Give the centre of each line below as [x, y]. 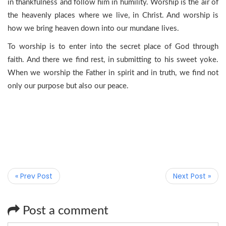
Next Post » [192, 176]
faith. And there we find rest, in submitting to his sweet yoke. [113, 60]
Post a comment [64, 211]
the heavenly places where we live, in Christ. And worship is [113, 15]
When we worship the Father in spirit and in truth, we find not [113, 73]
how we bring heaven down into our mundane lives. [93, 29]
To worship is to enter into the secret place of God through [113, 47]
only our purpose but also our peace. [68, 86]
